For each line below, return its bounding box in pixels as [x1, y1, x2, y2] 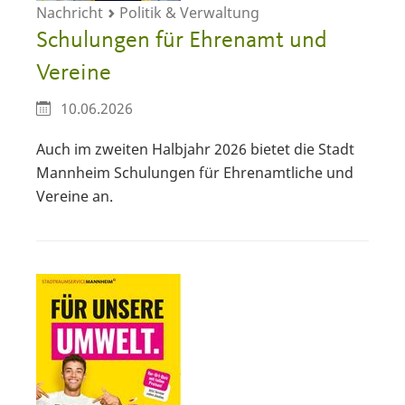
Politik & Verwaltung [116, 3, 259, 24]
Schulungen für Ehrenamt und [36, 29, 327, 53]
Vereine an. [36, 185, 117, 206]
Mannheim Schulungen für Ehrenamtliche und [36, 162, 353, 183]
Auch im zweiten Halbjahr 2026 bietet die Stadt [36, 138, 354, 159]
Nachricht [36, 3, 107, 24]
